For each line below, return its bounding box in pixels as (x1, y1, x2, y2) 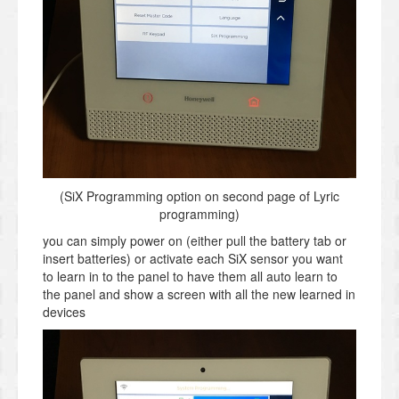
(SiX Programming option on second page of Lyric (60, 187, 339, 206)
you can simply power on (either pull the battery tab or (43, 232, 346, 250)
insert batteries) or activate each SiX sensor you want (43, 249, 343, 268)
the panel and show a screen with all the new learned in (43, 285, 355, 304)
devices (43, 303, 85, 322)
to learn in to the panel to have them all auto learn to (43, 267, 338, 286)
